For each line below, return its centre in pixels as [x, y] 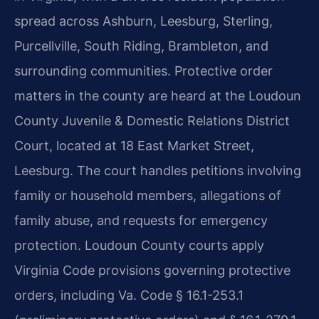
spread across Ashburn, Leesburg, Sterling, [143, 21]
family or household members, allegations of [148, 196]
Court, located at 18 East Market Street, [134, 146]
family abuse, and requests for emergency [141, 221]
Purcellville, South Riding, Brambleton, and [141, 46]
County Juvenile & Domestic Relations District [152, 121]
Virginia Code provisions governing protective [152, 271]
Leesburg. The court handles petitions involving [158, 171]
